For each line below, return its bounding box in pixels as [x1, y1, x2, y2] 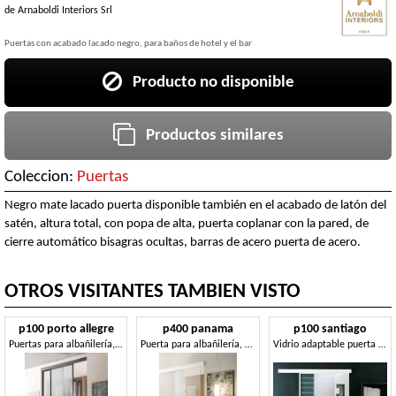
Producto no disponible [121, 73, 294, 91]
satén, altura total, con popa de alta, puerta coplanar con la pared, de [4, 217, 369, 231]
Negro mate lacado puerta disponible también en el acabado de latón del [4, 198, 386, 212]
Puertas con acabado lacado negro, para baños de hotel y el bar [4, 39, 252, 49]
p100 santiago [293, 324, 367, 336]
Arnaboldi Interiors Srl [18, 4, 112, 16]
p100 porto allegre [18, 324, 114, 336]
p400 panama [162, 324, 233, 336]
